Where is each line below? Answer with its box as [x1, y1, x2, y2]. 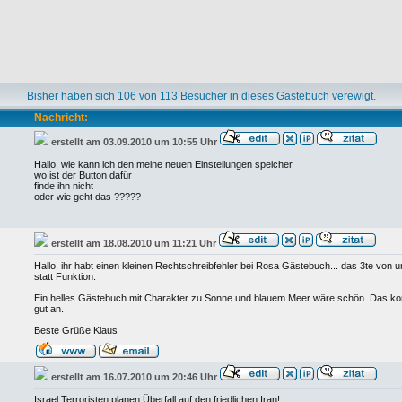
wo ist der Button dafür [34, 170, 132, 180]
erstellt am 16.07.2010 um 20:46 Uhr [51, 371, 217, 382]
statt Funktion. [34, 271, 96, 282]
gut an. [34, 303, 64, 314]
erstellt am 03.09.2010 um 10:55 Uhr [51, 136, 217, 147]
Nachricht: [34, 111, 88, 124]
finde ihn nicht [34, 180, 93, 191]
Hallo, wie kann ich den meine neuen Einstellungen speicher [34, 159, 293, 170]
